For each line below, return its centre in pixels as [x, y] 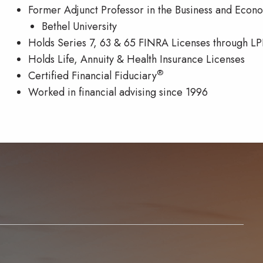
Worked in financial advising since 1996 [118, 92]
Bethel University [79, 26]
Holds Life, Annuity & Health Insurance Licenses [137, 59]
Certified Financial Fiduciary [93, 75]
